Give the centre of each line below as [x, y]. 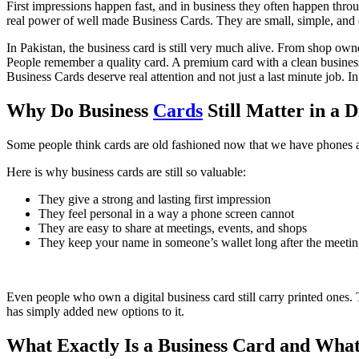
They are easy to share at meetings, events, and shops [173, 228]
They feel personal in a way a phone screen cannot [166, 213]
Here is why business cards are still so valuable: [126, 171]
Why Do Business [80, 110]
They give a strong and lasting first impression [155, 199]
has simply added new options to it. [95, 311]
